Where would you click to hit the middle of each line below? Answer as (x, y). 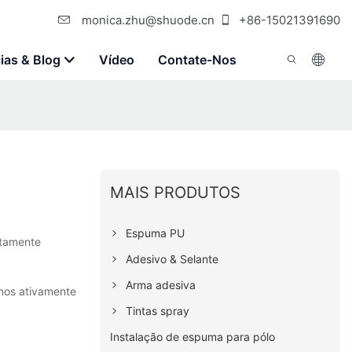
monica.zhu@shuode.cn (147, 20)
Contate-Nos (197, 60)
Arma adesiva (161, 284)
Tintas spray (158, 310)
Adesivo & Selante (172, 258)
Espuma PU (156, 233)
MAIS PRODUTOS (176, 192)
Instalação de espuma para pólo (193, 336)
